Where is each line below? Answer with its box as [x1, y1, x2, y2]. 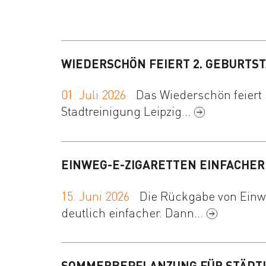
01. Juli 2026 [61, 87, 126, 103]
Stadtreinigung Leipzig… [61, 103, 194, 119]
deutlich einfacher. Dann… [61, 204, 207, 220]
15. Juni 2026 [61, 188, 129, 204]
